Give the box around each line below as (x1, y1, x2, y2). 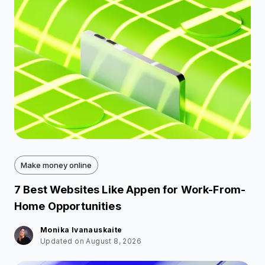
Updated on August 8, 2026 (40, 236, 141, 245)
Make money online (21, 160, 92, 170)
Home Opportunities (14, 199, 121, 212)
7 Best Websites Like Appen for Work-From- (14, 183, 246, 196)
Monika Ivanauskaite (40, 225, 122, 234)
